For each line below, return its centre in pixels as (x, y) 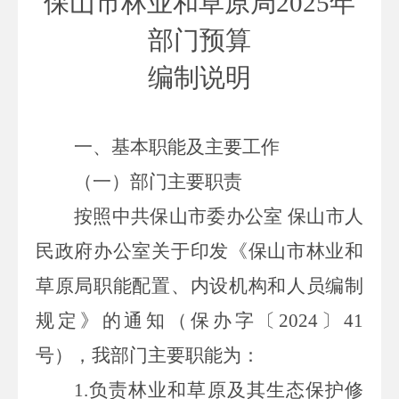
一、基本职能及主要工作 (177, 147)
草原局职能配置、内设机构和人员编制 (199, 285)
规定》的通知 (102, 320)
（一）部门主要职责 (158, 181)
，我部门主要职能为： (167, 355)
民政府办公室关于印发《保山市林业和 (199, 251)
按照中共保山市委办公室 (179, 216)
